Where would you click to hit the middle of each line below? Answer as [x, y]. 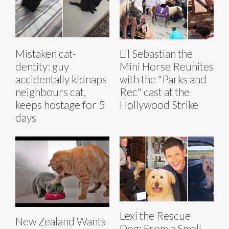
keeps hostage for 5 [60, 104]
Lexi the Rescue [155, 215]
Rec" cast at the [155, 91]
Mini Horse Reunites [167, 66]
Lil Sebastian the [156, 53]
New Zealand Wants [61, 221]
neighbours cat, [51, 91]
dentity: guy [42, 66]
